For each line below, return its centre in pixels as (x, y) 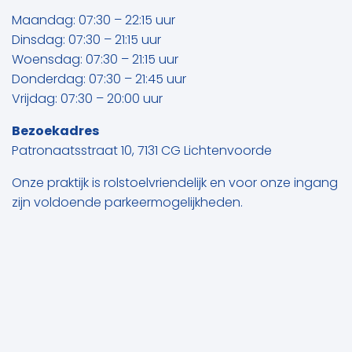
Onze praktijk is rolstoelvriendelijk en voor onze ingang (174, 184)
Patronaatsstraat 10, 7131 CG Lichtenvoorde (141, 152)
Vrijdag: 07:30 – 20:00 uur (87, 100)
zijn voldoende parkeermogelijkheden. (127, 203)
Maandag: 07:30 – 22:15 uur (93, 21)
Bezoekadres (55, 132)
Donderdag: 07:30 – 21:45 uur (99, 80)
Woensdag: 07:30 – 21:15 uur (95, 60)
